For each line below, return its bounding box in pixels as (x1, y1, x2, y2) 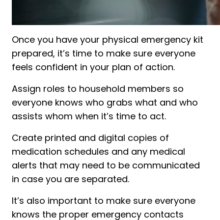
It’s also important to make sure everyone (12, 194, 195, 207)
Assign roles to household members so (12, 82, 184, 95)
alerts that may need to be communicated (12, 159, 200, 171)
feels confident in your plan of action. (12, 60, 175, 73)
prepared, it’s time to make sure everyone (12, 47, 195, 59)
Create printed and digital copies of (12, 131, 169, 144)
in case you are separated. (12, 172, 129, 185)
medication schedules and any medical (12, 145, 185, 158)
